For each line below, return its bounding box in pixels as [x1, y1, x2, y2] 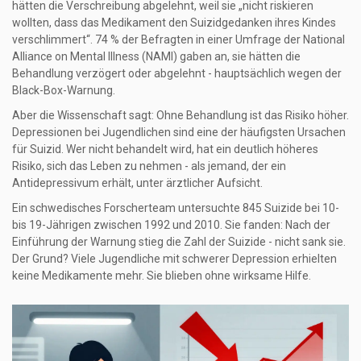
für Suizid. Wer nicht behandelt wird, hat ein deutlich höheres [12, 143, 318, 156]
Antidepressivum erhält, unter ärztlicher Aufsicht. [12, 176, 263, 190]
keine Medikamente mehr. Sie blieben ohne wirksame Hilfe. [12, 269, 311, 283]
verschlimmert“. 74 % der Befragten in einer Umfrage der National [12, 33, 345, 47]
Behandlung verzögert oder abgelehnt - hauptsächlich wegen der [12, 67, 342, 81]
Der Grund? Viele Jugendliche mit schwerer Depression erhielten [12, 252, 337, 266]
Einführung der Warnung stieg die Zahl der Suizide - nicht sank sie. [12, 235, 346, 249]
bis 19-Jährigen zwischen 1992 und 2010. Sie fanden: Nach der [12, 218, 330, 232]
